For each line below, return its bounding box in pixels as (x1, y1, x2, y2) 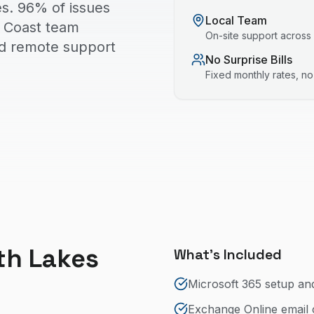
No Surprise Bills (205, 53, 292, 67)
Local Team (205, 13, 267, 27)
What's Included (174, 245, 282, 264)
